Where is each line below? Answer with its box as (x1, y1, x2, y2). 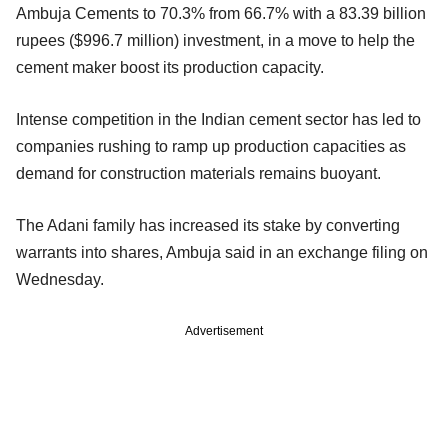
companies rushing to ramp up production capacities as (16, 137, 406, 155)
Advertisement (185, 323, 263, 338)
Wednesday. (16, 270, 104, 288)
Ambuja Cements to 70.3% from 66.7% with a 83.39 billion (16, 4, 426, 22)
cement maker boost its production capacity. (16, 58, 324, 76)
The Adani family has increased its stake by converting (16, 216, 400, 234)
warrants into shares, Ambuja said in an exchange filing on (16, 243, 428, 261)
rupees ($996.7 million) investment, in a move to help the (16, 31, 415, 49)
